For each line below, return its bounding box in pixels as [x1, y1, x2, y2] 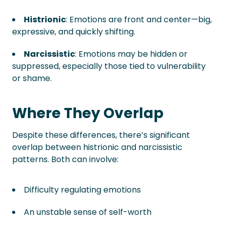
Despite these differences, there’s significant [12, 129, 190, 141]
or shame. [12, 72, 52, 84]
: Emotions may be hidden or [75, 48, 187, 60]
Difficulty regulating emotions [24, 184, 141, 196]
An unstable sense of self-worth [24, 206, 152, 218]
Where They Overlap [12, 103, 164, 123]
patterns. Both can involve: [12, 154, 119, 165]
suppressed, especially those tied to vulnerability [12, 60, 206, 72]
